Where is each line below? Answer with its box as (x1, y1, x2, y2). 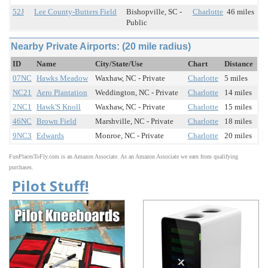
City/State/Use (95, 59, 143, 69)
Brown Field (36, 117, 77, 126)
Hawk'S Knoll (36, 102, 81, 112)
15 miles (224, 102, 252, 112)
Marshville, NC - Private (95, 117, 173, 126)
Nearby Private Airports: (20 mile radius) (11, 41, 191, 52)
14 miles (224, 88, 252, 98)
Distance (224, 59, 253, 69)
